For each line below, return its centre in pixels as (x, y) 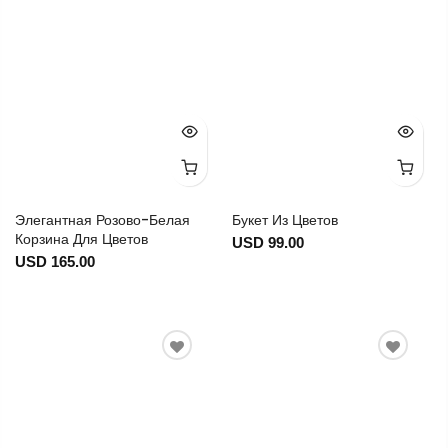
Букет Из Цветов (284, 220)
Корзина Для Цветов (81, 239)
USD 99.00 (267, 243)
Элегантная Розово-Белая (102, 220)
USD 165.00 (55, 262)
